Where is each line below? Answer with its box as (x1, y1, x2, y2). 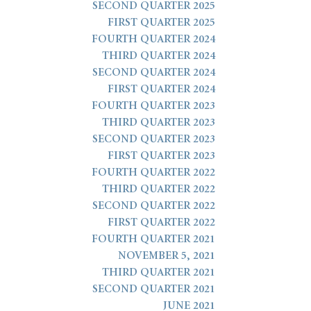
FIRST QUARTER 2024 (108, 85, 215, 95)
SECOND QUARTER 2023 (92, 135, 215, 145)
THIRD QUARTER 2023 (102, 118, 215, 128)
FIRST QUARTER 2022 (108, 218, 215, 228)
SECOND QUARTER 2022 (92, 201, 215, 212)
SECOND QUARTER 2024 (92, 68, 215, 78)
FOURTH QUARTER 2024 (92, 35, 215, 45)
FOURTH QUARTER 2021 (92, 235, 215, 245)
